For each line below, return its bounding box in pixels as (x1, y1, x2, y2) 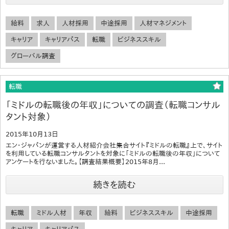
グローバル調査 (11, 52, 55, 60)
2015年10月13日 (6, 130, 58, 138)
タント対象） (6, 111, 51, 122)
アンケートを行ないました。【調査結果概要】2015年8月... (6, 157, 165, 166)
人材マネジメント (140, 19, 187, 27)
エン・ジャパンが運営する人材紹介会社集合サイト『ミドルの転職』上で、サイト (6, 141, 222, 149)
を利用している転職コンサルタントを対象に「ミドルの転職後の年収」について (6, 149, 220, 157)
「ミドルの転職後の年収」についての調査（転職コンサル (6, 99, 220, 110)
